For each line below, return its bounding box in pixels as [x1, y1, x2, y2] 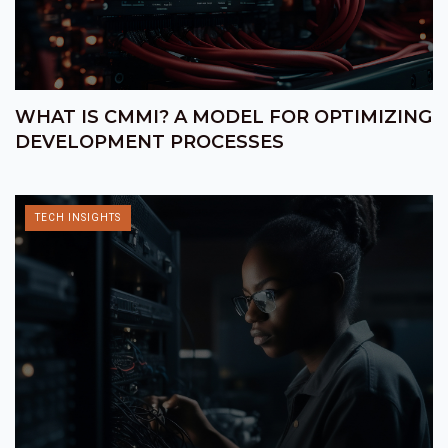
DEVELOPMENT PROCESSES [15, 131, 284, 154]
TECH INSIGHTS [35, 212, 121, 224]
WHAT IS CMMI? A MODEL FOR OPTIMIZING [15, 106, 432, 129]
